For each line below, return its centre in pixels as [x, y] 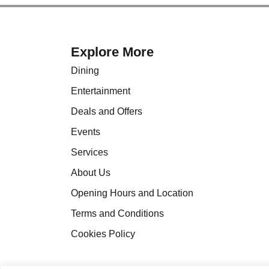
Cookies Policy [103, 234]
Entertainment [100, 91]
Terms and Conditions [117, 213]
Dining [85, 70]
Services [89, 152]
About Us [90, 172]
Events [85, 131]
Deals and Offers [106, 111]
